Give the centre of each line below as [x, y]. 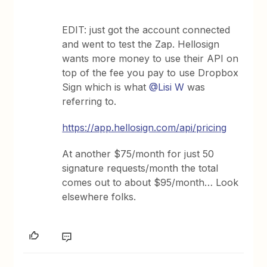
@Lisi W [167, 87]
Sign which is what [106, 87]
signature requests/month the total [140, 168]
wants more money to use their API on [150, 58]
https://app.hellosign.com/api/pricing [145, 128]
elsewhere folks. [99, 197]
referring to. [89, 101]
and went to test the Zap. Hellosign [141, 44]
